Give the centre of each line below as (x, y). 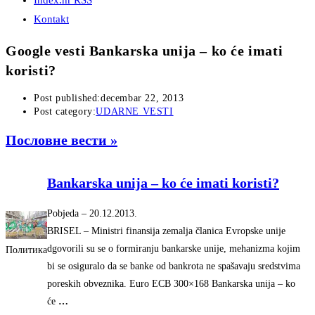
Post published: (67, 98)
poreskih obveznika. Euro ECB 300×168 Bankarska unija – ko (171, 283)
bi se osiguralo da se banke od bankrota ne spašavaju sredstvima (174, 266)
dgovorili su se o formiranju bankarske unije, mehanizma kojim (174, 248)
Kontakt (51, 19)
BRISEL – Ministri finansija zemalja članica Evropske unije (166, 231)
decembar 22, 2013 (142, 98)
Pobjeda (63, 213)
